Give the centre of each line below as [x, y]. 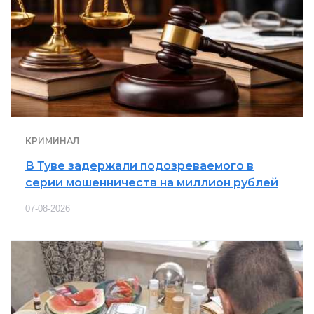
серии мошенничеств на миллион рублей [152, 183]
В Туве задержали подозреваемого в [139, 166]
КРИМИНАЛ [52, 141]
